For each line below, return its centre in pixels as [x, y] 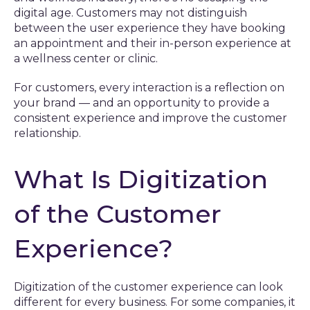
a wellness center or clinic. [86, 58]
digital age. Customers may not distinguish [130, 13]
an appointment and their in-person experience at [153, 43]
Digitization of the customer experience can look [148, 287]
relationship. [47, 133]
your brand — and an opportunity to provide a [142, 103]
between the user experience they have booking [150, 28]
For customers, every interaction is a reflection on [149, 88]
